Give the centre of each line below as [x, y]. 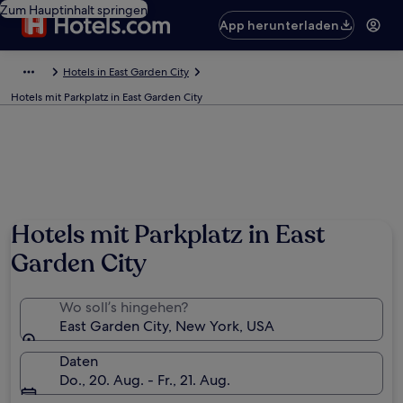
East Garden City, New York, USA [167, 326]
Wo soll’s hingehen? [124, 307]
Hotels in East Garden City [126, 72]
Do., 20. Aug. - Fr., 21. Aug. [145, 380]
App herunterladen [280, 25]
